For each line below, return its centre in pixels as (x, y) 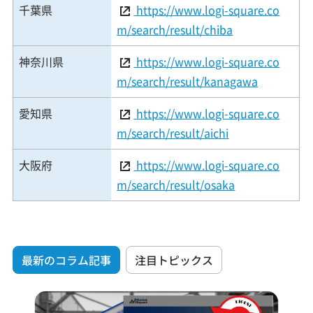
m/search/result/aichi (173, 133)
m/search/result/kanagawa (188, 81)
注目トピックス (174, 260)
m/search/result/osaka (176, 185)
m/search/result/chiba (175, 30)
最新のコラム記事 (67, 260)
